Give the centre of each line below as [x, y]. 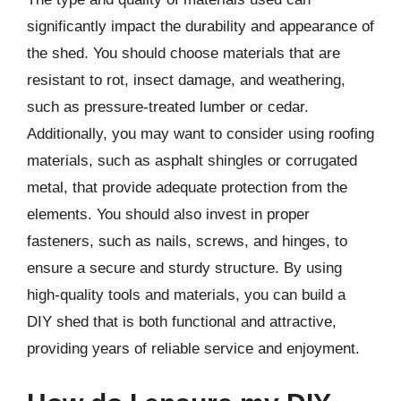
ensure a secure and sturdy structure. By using [184, 268]
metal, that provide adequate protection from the [187, 187]
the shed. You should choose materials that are [183, 53]
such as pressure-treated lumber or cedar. [168, 107]
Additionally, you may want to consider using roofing [200, 133]
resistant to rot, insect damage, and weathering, [186, 80]
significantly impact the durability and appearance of [200, 26]
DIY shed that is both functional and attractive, [182, 321]
